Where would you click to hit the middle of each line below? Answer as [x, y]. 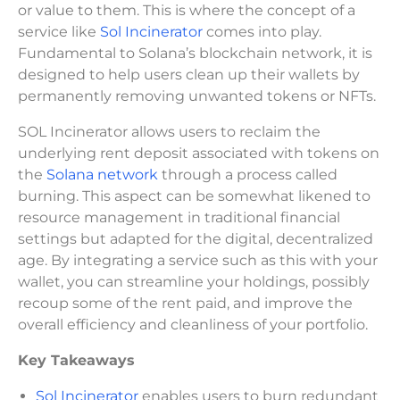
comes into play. [262, 32]
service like [59, 32]
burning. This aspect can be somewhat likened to [194, 196]
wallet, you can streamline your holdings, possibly [194, 282]
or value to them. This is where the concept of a [187, 10]
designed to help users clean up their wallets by [189, 75]
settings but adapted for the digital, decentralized [196, 239]
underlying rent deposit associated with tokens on [199, 153]
